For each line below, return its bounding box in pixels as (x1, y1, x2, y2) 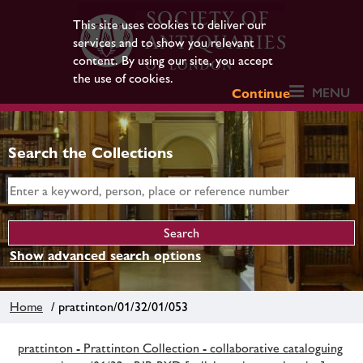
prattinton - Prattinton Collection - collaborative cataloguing (18, 340, 343, 356)
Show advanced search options (10, 248, 201, 263)
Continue (232, 86, 291, 101)
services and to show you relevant (72, 35, 254, 50)
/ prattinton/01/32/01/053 (45, 298, 188, 314)
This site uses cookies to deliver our (72, 17, 266, 32)
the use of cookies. (72, 70, 173, 86)
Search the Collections (8, 143, 173, 161)
